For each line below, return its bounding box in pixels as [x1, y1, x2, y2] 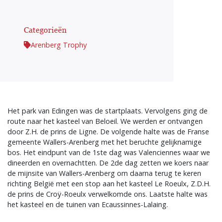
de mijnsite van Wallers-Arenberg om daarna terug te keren [7, 168, 201, 178]
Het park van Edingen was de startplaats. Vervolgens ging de [7, 106, 208, 115]
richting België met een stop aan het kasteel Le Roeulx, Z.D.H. [7, 178, 211, 188]
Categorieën [24, 25, 66, 34]
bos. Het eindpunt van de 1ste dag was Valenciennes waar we [7, 147, 210, 157]
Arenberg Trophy [31, 40, 87, 50]
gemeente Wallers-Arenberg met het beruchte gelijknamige [7, 137, 202, 147]
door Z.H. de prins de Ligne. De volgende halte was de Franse [7, 126, 209, 136]
